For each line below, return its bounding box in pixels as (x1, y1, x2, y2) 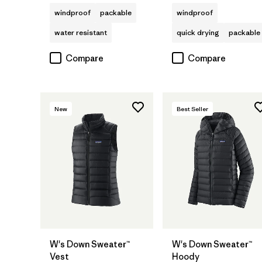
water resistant (54, 27, 107, 38)
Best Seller (177, 105, 208, 113)
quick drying (177, 27, 219, 38)
